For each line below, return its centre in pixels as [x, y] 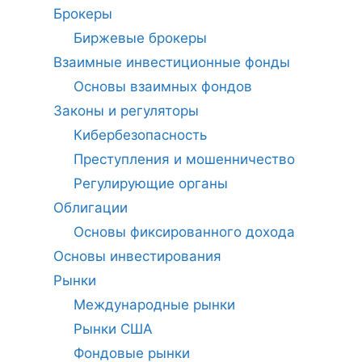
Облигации [90, 208]
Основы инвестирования [137, 256]
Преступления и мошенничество [184, 159]
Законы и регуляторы [126, 111]
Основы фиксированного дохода [184, 232]
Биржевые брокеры [140, 38]
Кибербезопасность [140, 135]
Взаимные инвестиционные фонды [171, 62]
